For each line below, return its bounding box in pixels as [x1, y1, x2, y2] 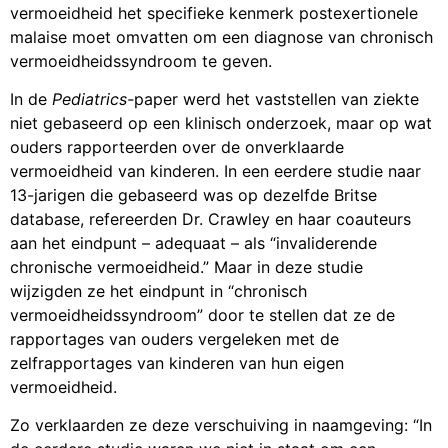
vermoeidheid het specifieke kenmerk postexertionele [10, 2, 418, 23]
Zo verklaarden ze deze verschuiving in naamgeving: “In [10, 415, 432, 436]
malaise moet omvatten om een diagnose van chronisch [10, 26, 433, 47]
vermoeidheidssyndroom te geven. [10, 50, 272, 71]
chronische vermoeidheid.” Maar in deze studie [10, 257, 363, 278]
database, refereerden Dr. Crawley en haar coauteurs [10, 209, 411, 230]
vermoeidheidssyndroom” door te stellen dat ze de [10, 305, 395, 326]
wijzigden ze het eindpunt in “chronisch [10, 281, 307, 302]
